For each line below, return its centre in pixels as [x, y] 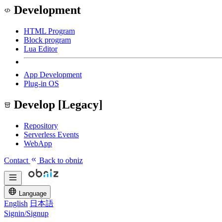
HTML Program [49, 31]
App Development [53, 75]
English [16, 203]
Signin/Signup [26, 213]
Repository [41, 125]
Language [33, 193]
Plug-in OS [41, 84]
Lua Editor [41, 49]
